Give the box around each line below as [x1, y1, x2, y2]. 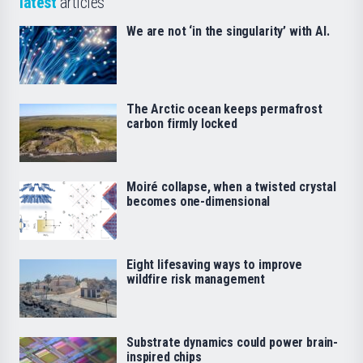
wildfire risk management [126, 271, 266, 288]
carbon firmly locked [126, 116, 237, 132]
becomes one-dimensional [126, 194, 271, 210]
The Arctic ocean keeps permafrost [126, 101, 322, 117]
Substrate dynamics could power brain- [126, 335, 339, 351]
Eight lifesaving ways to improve [126, 257, 302, 273]
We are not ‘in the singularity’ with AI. [126, 23, 330, 40]
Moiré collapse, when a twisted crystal [126, 179, 336, 195]
